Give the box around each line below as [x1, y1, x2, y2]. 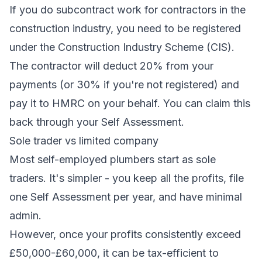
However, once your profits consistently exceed [9, 228, 241, 240]
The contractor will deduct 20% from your [9, 60, 213, 72]
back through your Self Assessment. [9, 116, 184, 128]
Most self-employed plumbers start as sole [9, 153, 216, 166]
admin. [9, 209, 42, 222]
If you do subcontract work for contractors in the [9, 4, 246, 16]
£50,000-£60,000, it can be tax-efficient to [9, 247, 219, 259]
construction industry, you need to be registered [9, 22, 241, 35]
